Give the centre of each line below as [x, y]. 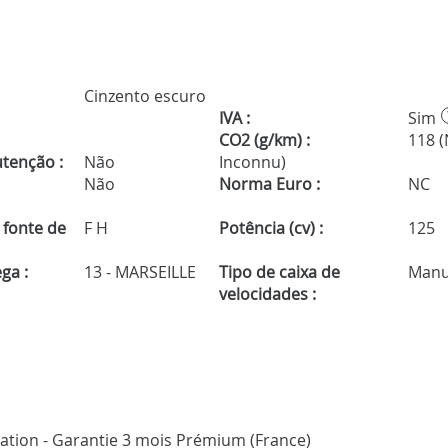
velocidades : [267, 294]
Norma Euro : [269, 184]
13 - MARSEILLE [138, 272]
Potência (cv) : [270, 228]
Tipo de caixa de [279, 272]
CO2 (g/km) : [264, 140]
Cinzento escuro [143, 96]
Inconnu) [252, 162]
